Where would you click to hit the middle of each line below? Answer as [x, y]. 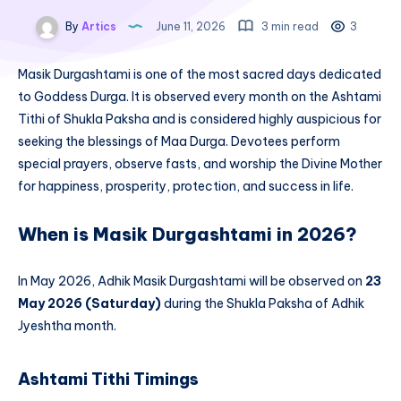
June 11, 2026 [190, 26]
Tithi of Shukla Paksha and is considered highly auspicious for [200, 119]
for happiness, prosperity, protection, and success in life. [186, 187]
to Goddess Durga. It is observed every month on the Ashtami [200, 97]
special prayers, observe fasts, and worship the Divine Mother [200, 164]
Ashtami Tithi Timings [108, 380]
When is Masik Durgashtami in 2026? [188, 235]
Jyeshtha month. [67, 325]
